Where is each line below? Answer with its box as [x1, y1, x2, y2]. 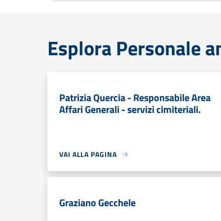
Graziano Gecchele [59, 195, 136, 210]
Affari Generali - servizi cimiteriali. [59, 102, 201, 117]
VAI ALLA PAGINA [59, 149, 117, 159]
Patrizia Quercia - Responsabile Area [59, 90, 211, 105]
